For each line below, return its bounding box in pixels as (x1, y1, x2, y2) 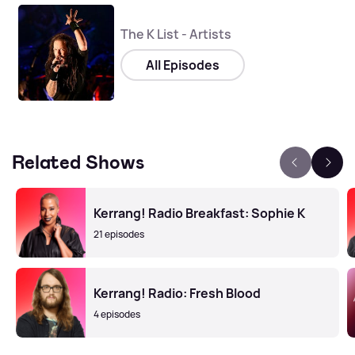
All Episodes (146, 55, 220, 74)
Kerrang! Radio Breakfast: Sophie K (94, 204, 305, 223)
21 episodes (94, 227, 144, 242)
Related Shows (12, 150, 144, 176)
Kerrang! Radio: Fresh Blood (94, 284, 261, 303)
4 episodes (94, 307, 140, 322)
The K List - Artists (120, 25, 232, 43)
